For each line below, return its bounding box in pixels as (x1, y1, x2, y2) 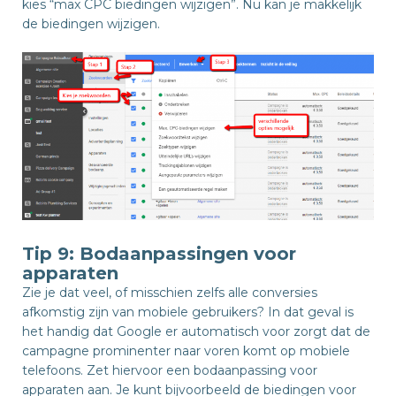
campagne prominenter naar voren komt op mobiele (22, 343, 350, 360)
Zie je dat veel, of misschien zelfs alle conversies (22, 285, 317, 301)
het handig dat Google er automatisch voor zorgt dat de (22, 324, 370, 340)
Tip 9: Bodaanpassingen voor (22, 243, 296, 265)
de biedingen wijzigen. (22, 15, 160, 32)
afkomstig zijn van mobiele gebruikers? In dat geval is (22, 304, 354, 321)
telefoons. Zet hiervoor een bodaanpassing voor (22, 362, 317, 379)
